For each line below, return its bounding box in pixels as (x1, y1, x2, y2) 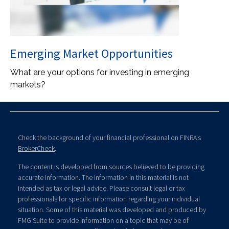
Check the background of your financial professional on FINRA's (18, 133, 201, 142)
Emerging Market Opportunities (10, 45, 173, 61)
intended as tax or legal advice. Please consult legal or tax (18, 184, 185, 193)
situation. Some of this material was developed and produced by (18, 205, 206, 214)
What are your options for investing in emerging (10, 67, 189, 77)
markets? (10, 80, 45, 89)
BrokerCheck (18, 144, 55, 153)
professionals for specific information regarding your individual (18, 194, 200, 203)
